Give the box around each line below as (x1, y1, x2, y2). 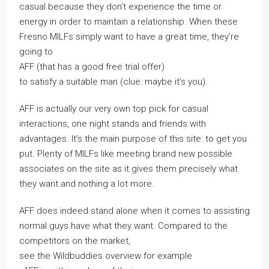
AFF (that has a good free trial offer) (19, 61, 165, 72)
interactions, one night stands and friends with (19, 118, 206, 129)
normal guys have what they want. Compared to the (19, 220, 228, 231)
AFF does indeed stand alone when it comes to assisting (19, 205, 250, 216)
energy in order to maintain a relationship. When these (19, 16, 238, 27)
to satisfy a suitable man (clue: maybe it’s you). (19, 76, 208, 87)
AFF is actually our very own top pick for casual (19, 103, 208, 114)
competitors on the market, (19, 235, 130, 246)
